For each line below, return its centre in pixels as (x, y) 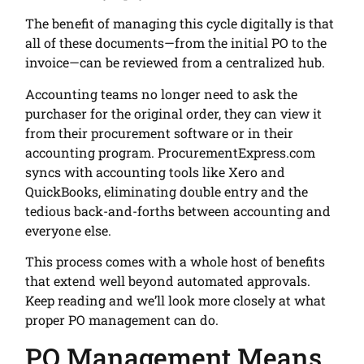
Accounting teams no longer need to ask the (162, 93)
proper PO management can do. (122, 320)
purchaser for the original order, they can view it (174, 113)
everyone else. (70, 230)
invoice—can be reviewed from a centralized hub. (177, 63)
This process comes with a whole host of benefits (175, 262)
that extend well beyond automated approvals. (168, 281)
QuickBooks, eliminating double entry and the (167, 191)
